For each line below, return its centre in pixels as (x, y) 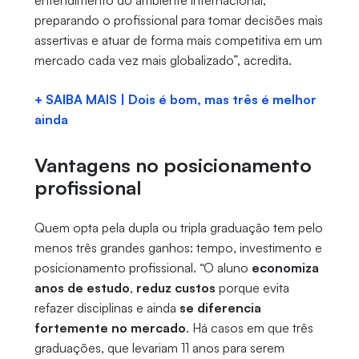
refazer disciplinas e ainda (107, 308)
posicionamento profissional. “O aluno (143, 268)
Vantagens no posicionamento (173, 165)
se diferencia (220, 308)
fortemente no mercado (110, 328)
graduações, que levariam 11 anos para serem (159, 348)
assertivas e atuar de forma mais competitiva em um (178, 40)
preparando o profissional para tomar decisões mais (178, 20)
